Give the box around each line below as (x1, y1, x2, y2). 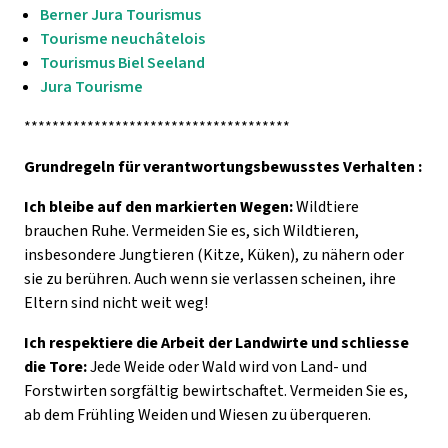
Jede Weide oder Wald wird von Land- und (90, 355, 367, 378)
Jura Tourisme (40, 75, 143, 98)
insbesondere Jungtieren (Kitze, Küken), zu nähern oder (24, 243, 404, 266)
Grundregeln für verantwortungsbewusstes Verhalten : (24, 155, 422, 178)
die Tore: (24, 355, 90, 378)
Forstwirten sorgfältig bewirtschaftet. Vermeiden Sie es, (24, 379, 408, 402)
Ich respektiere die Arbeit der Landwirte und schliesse (24, 331, 409, 354)
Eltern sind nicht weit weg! (24, 291, 208, 314)
